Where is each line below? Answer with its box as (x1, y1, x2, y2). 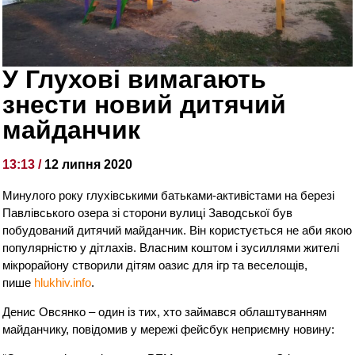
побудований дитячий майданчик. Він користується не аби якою (2, 223, 353, 238)
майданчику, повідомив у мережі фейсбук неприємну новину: (2, 323, 335, 337)
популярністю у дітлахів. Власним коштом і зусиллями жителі (2, 241, 340, 255)
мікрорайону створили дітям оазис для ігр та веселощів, (2, 258, 308, 273)
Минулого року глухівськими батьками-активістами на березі (2, 189, 335, 203)
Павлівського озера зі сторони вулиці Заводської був (2, 206, 293, 220)
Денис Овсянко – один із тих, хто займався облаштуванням (2, 305, 327, 319)
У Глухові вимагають (2, 65, 267, 94)
